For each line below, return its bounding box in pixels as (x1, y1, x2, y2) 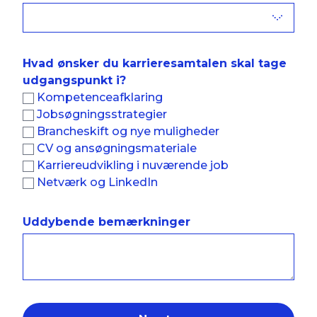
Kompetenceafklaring (37, 91, 163, 104)
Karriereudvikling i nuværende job (37, 158, 229, 172)
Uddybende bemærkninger (23, 215, 190, 229)
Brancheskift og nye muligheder (37, 125, 219, 138)
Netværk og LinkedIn (37, 175, 158, 189)
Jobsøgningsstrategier (37, 108, 167, 121)
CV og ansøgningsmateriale (37, 142, 197, 155)
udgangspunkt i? (23, 74, 126, 87)
